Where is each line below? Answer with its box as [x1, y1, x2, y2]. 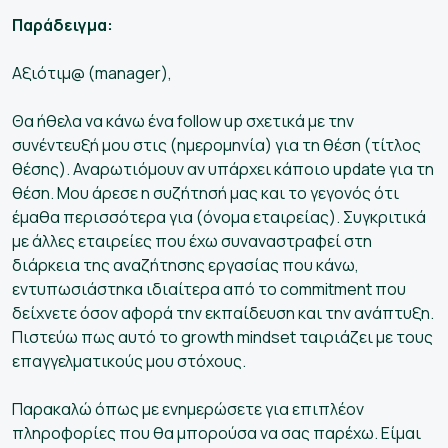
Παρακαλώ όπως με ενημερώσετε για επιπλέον [12, 397, 364, 420]
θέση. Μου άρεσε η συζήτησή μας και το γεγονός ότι [12, 181, 399, 204]
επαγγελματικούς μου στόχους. [12, 349, 246, 372]
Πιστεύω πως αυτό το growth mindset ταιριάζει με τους [12, 325, 433, 348]
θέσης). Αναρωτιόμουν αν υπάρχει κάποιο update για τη [12, 157, 434, 180]
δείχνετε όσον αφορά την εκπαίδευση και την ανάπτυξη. [12, 301, 434, 324]
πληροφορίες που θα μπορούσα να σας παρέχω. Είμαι [12, 421, 421, 444]
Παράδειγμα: [12, 13, 113, 36]
